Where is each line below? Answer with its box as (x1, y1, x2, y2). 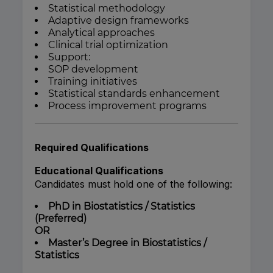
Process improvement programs (48, 100, 207, 112)
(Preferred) (35, 213, 87, 225)
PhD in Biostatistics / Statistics (48, 200, 195, 213)
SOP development (48, 63, 138, 76)
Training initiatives (48, 76, 137, 88)
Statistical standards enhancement (48, 88, 220, 100)
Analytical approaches (48, 27, 155, 39)
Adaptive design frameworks (48, 15, 189, 27)
